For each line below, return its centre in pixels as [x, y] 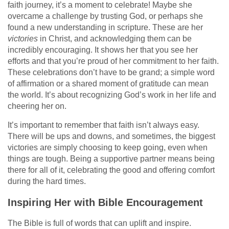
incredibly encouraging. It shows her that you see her [103, 50]
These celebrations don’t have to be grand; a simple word [111, 72]
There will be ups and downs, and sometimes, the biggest [111, 136]
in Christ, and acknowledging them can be [115, 38]
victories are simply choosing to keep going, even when [108, 147]
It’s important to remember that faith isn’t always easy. [104, 125]
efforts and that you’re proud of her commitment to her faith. [113, 61]
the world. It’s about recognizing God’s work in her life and [112, 95]
